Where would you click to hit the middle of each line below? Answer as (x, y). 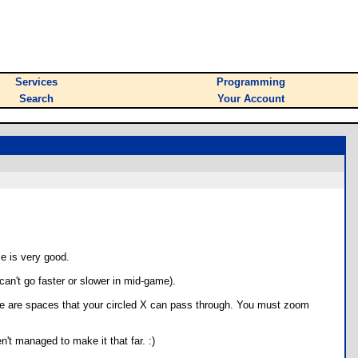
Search (36, 99)
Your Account (251, 99)
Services (36, 82)
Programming (251, 82)
